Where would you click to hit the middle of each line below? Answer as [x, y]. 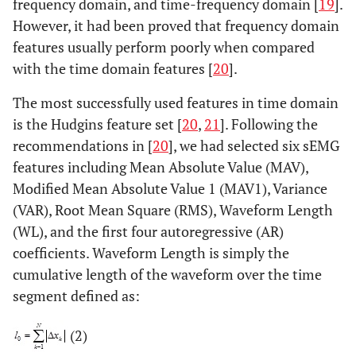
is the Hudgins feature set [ [97, 124]
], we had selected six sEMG [254, 145]
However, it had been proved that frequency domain [176, 25]
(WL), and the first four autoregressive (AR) [148, 231]
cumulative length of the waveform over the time [167, 274]
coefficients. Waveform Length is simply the [151, 252]
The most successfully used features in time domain [176, 102]
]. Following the [269, 124]
